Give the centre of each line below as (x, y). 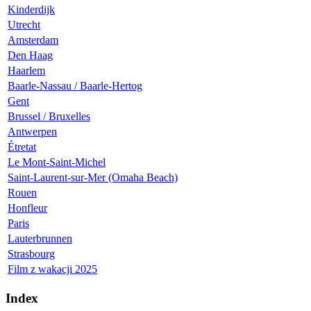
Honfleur (27, 208)
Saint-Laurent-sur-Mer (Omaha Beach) (93, 178)
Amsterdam (33, 40)
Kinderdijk (31, 10)
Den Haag (30, 56)
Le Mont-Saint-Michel (57, 162)
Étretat (22, 147)
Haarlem (26, 71)
